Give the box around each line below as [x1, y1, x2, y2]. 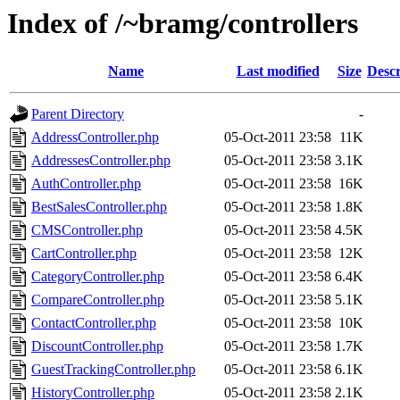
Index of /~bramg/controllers [7, 7, 358, 39]
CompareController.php [31, 292, 164, 308]
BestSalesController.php [31, 199, 167, 215]
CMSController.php [31, 222, 143, 238]
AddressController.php [31, 129, 159, 146]
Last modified [236, 63, 320, 79]
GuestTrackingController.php [31, 362, 196, 378]
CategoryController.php [31, 269, 164, 285]
